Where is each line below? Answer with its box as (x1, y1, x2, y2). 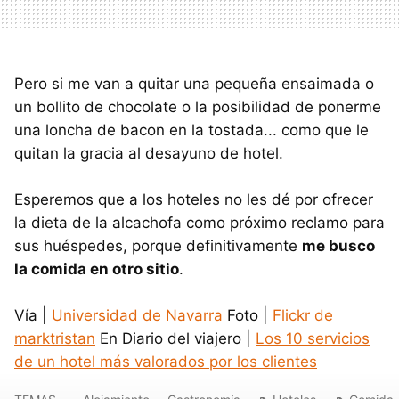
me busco (302, 237, 375, 256)
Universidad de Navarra (52, 306, 223, 325)
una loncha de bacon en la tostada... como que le (14, 121, 369, 140)
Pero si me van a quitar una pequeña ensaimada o (14, 75, 374, 94)
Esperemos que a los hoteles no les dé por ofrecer (14, 191, 373, 209)
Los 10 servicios (256, 330, 370, 348)
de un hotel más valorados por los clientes (14, 353, 317, 371)
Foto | (223, 306, 273, 325)
